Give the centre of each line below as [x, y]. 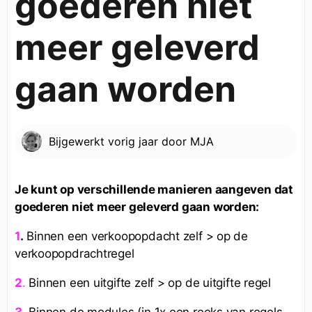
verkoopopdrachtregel [75, 253]
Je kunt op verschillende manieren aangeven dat [154, 189]
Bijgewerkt [78, 141]
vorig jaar [133, 141]
